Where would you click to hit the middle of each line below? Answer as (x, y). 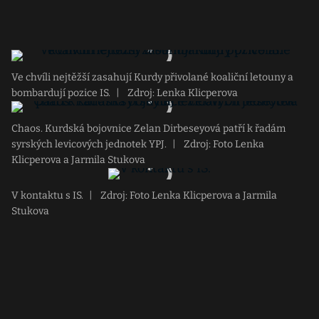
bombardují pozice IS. (61, 93)
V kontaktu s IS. (47, 195)
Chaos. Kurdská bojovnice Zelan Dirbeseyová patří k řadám (148, 129)
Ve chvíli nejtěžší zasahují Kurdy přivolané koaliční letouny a (152, 77)
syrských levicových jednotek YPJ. (89, 144)
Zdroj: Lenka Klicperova (182, 93)
